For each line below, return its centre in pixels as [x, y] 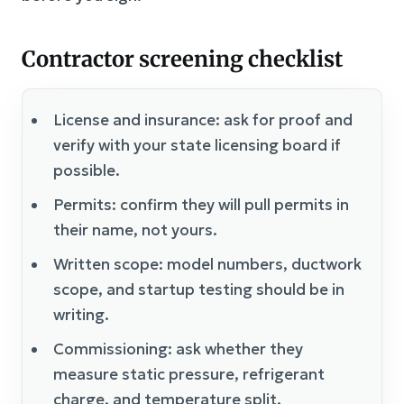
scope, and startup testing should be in [199, 289]
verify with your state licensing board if [197, 145]
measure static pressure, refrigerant [189, 374]
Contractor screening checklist [182, 59]
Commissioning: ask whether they [178, 349]
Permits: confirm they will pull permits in [201, 205]
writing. [81, 315]
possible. [87, 170]
